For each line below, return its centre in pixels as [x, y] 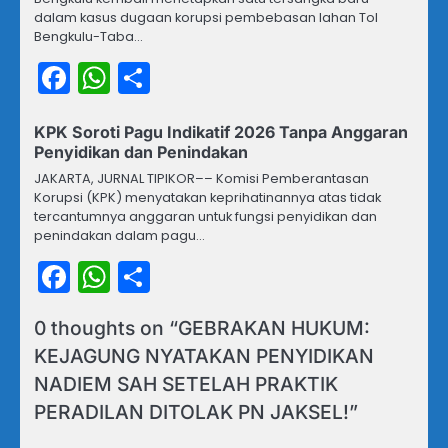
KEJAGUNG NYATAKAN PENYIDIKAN [204, 355]
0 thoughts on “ [106, 327]
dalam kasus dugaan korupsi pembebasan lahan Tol [206, 17]
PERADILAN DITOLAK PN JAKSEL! [191, 411]
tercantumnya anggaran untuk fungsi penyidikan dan [205, 216]
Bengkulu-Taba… [88, 36]
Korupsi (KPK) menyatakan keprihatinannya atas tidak [207, 197]
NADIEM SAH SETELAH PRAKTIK [186, 383]
